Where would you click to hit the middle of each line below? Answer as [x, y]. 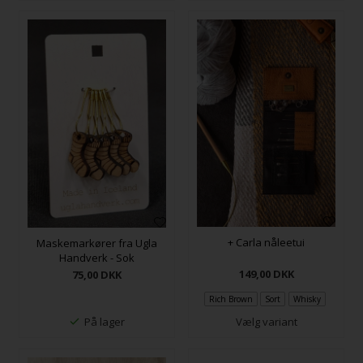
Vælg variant [266, 322]
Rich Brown [231, 299]
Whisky [307, 299]
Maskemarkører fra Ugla [96, 243]
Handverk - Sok [96, 257]
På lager [104, 322]
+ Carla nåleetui [267, 242]
